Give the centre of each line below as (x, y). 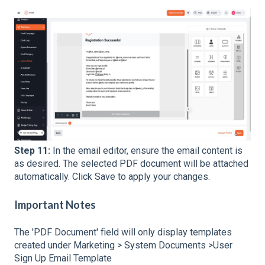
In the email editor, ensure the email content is (148, 151)
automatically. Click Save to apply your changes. (112, 177)
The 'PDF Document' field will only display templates (123, 232)
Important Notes (55, 204)
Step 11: (33, 151)
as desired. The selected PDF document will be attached (131, 164)
